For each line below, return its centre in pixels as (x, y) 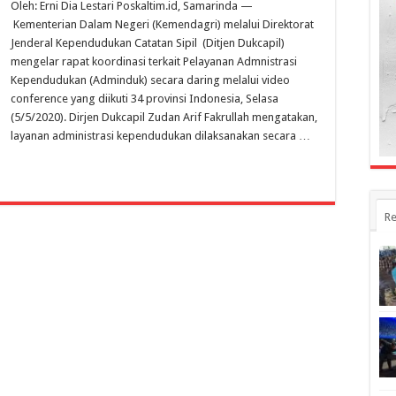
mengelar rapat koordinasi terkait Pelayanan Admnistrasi (154, 61)
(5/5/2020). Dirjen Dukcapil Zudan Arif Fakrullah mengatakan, (164, 117)
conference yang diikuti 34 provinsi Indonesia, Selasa (145, 99)
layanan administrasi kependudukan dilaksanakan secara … (160, 136)
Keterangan (107, 65)
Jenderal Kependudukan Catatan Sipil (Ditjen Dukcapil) (150, 43)
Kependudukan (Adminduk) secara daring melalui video (150, 80)
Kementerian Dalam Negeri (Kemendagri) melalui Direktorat (162, 24)
